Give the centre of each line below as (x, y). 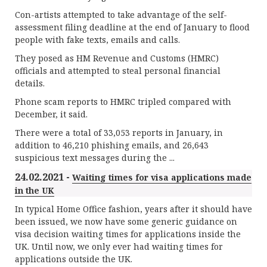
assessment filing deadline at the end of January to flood (132, 27)
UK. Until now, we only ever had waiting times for (119, 246)
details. (30, 83)
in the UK (35, 190)
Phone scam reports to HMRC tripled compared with (123, 102)
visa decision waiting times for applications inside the (128, 234)
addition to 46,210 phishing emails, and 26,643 (112, 145)
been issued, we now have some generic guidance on (126, 221)
